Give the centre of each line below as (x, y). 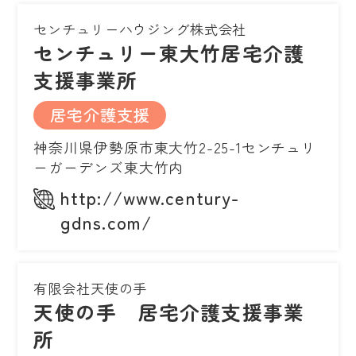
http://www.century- (150, 197)
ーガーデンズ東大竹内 (109, 166)
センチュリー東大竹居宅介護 (169, 52)
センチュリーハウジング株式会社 (140, 29)
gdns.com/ (106, 221)
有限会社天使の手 (91, 288)
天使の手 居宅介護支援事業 (169, 311)
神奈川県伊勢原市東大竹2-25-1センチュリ (175, 147)
